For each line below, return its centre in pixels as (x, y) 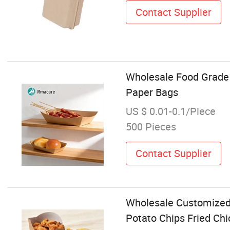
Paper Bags (152, 92)
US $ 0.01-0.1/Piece (170, 111)
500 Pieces (151, 126)
